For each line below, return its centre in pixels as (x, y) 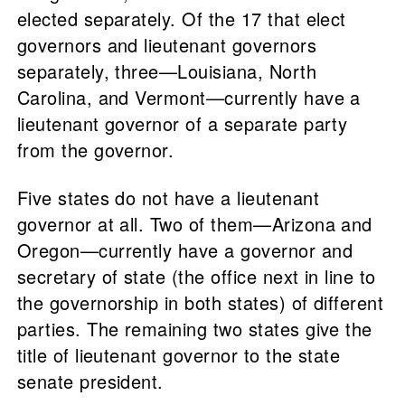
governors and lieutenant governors (167, 45)
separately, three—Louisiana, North (167, 71)
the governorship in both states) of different (200, 303)
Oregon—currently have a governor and (184, 250)
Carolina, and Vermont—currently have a (188, 98)
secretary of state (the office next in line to (196, 277)
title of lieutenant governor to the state (179, 355)
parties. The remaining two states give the (194, 329)
